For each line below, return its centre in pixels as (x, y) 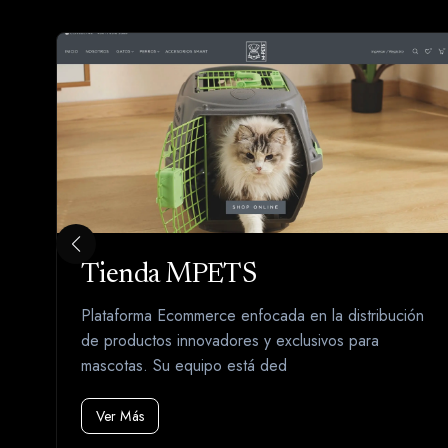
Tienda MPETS (169, 275)
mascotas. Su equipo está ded (184, 366)
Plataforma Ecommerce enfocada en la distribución (252, 316)
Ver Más (120, 416)
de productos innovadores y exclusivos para (230, 341)
